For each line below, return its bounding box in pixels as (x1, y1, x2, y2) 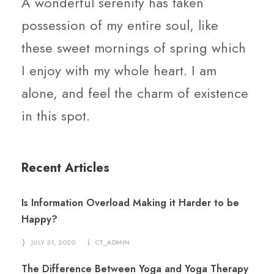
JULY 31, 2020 (31, 237, 75, 247)
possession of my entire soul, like (21, 15, 218, 35)
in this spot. (21, 106, 90, 125)
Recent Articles (21, 159, 109, 177)
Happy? (21, 212, 57, 226)
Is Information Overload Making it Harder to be (21, 196, 239, 210)
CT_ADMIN (95, 237, 130, 247)
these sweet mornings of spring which (21, 38, 246, 57)
